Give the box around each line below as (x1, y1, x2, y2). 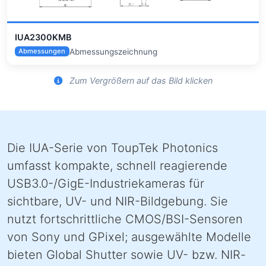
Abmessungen (18, 47, 66, 56)
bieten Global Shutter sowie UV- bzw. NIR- (7, 248, 246, 262)
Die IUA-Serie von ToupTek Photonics (7, 141, 218, 156)
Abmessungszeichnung (69, 46, 157, 56)
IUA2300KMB (14, 31, 71, 42)
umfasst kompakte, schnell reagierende (7, 159, 227, 173)
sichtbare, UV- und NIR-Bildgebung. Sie (7, 194, 228, 209)
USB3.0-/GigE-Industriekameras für (7, 176, 204, 191)
